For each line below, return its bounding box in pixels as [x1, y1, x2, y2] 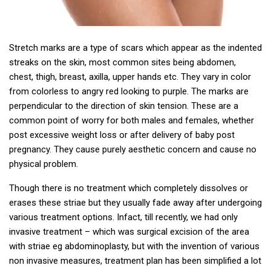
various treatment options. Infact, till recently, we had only [9, 212, 238, 223]
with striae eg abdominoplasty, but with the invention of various [9, 241, 260, 252]
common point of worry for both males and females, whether [9, 115, 254, 126]
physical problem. [9, 158, 78, 170]
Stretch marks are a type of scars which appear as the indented [9, 42, 262, 54]
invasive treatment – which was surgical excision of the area [9, 226, 249, 238]
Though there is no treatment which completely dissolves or [9, 183, 248, 194]
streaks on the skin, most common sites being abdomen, [9, 57, 236, 68]
